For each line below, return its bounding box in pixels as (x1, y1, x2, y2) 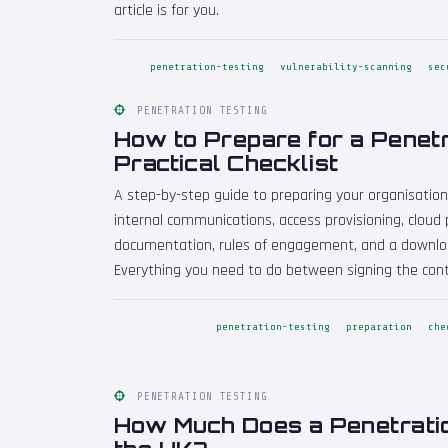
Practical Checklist (114, 150, 339, 177)
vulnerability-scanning (280, 61, 412, 74)
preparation (346, 321, 412, 334)
